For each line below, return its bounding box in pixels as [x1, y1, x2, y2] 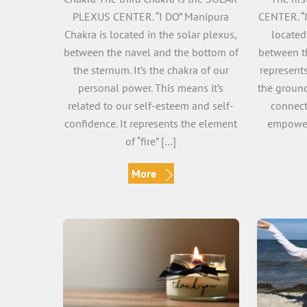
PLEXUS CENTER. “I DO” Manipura [73, 10, 230, 24]
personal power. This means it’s [78, 81, 224, 95]
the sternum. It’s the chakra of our [73, 63, 229, 77]
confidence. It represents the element [64, 116, 238, 131]
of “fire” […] [125, 134, 177, 149]
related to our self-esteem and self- [68, 99, 234, 113]
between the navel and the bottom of [63, 45, 238, 60]
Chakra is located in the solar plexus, [64, 27, 238, 42]
